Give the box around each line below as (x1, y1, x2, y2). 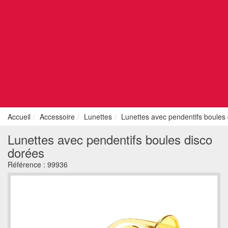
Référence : (8, 159, 47, 169)
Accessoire (40, 111, 75, 122)
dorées (8, 144, 44, 161)
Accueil (8, 111, 31, 122)
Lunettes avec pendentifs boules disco (8, 130, 212, 148)
